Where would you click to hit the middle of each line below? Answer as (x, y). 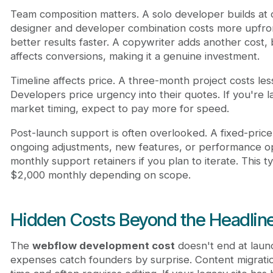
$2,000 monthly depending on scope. (100, 175)
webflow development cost (103, 246)
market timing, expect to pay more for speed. (119, 108)
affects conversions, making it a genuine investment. (135, 56)
